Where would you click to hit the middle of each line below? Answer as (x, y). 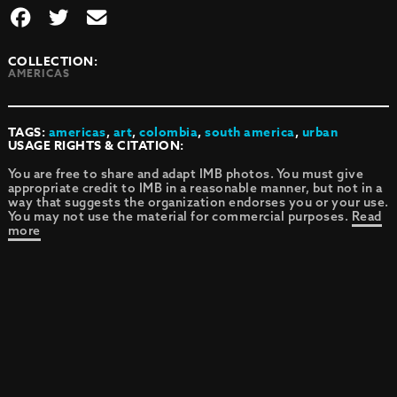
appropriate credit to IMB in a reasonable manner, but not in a (195, 188)
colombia (169, 132)
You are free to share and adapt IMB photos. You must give (186, 174)
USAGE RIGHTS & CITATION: (96, 146)
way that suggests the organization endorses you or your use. (198, 202)
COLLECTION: (53, 62)
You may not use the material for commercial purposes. (179, 216)
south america (250, 132)
